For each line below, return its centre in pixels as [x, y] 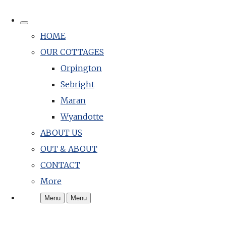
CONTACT [60, 165]
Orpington [81, 68]
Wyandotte [82, 117]
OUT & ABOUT [69, 149]
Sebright [77, 84]
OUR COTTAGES [72, 52]
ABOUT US [61, 133]
